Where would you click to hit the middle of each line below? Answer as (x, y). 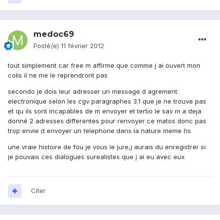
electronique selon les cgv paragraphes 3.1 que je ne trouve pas (107, 101)
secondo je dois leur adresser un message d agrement (93, 92)
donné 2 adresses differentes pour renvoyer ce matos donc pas (107, 121)
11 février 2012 (82, 46)
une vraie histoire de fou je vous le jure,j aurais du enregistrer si (107, 147)
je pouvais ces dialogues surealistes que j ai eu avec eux (96, 157)
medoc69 (54, 34)
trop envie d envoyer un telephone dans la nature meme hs (99, 131)
